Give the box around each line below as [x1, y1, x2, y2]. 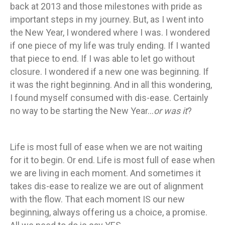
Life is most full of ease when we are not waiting [10, 142, 202, 152]
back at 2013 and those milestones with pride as [10, 1, 202, 12]
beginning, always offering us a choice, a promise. [10, 207, 207, 217]
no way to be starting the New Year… [10, 105, 154, 116]
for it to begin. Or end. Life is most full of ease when [10, 155, 215, 165]
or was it [154, 105, 187, 116]
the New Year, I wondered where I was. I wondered [10, 27, 210, 38]
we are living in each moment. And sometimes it [10, 168, 201, 178]
